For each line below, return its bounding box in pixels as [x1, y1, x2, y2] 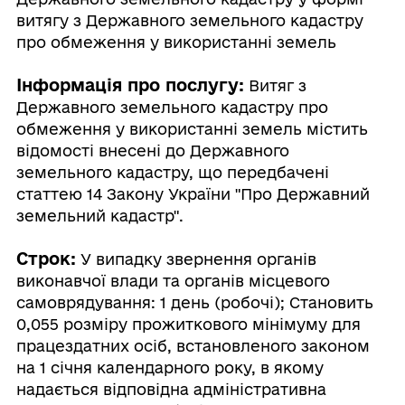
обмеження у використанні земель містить [15, 120, 368, 137]
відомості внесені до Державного [15, 142, 289, 159]
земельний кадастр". [15, 207, 184, 224]
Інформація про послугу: [15, 75, 244, 94]
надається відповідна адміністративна [15, 381, 326, 398]
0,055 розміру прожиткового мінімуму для [15, 316, 361, 333]
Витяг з [243, 77, 306, 94]
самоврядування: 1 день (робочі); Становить [15, 294, 373, 311]
